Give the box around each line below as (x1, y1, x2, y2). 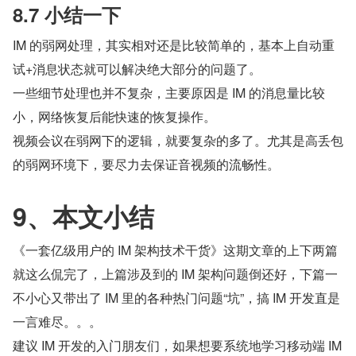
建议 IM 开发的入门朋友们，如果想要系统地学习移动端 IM (13, 335, 342, 354)
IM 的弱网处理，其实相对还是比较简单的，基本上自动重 (13, 35, 335, 54)
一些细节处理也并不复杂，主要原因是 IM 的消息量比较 (13, 83, 325, 102)
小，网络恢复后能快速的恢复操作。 (13, 106, 216, 126)
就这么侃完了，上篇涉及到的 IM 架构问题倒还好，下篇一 (13, 264, 338, 283)
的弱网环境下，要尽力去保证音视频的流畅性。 (13, 154, 280, 173)
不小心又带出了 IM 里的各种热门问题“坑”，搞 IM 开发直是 (13, 288, 340, 307)
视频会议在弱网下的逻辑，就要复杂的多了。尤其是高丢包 (13, 130, 343, 149)
